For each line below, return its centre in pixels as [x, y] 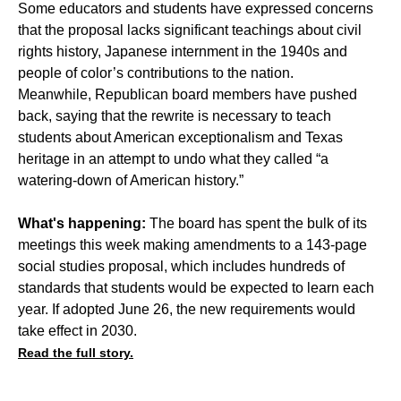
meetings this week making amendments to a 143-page [192, 244]
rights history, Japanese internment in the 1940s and [183, 51]
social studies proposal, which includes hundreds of [181, 266]
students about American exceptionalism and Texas [180, 137]
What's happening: [82, 223]
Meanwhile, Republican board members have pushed [188, 94]
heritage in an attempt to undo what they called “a [173, 158]
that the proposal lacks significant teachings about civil [190, 30]
